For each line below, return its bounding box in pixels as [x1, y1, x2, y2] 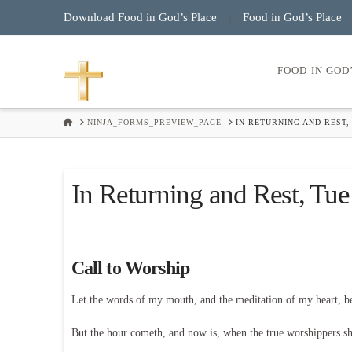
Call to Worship [71, 258, 190, 279]
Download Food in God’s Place [63, 11, 220, 24]
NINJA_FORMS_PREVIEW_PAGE [86, 118, 222, 127]
